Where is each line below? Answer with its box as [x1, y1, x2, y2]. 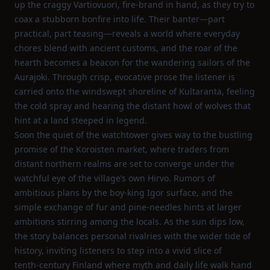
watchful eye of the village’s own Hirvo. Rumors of [14, 172, 215, 184]
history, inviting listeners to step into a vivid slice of [14, 245, 222, 256]
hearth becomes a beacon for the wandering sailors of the [14, 57, 250, 68]
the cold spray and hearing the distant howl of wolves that [14, 100, 251, 111]
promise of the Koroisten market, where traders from [14, 143, 229, 155]
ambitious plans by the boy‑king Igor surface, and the [14, 187, 233, 198]
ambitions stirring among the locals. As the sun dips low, [14, 216, 245, 227]
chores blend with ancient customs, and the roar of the [14, 42, 237, 54]
